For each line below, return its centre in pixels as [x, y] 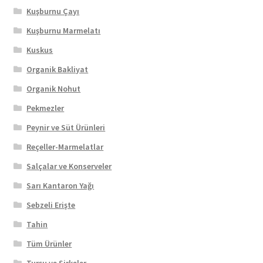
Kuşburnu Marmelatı [64, 30]
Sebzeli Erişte [51, 205]
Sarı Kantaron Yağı [60, 185]
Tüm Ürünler [49, 243]
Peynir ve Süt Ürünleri [66, 127]
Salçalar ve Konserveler [69, 166]
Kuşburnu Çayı [53, 11]
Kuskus [40, 50]
